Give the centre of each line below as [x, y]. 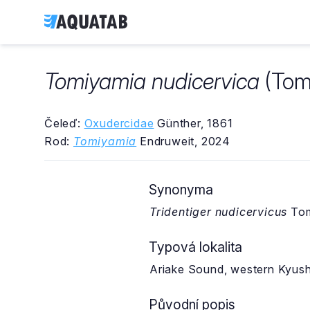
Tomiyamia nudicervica [152, 81]
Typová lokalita [195, 247]
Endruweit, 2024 [184, 141]
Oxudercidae [119, 123]
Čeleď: [64, 123]
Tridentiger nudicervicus [219, 212]
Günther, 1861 [193, 123]
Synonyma [181, 190]
